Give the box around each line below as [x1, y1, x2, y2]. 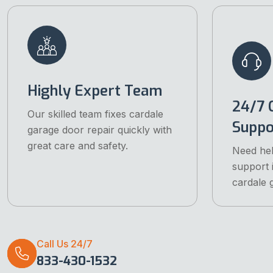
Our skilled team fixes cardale [27, 108, 163, 121]
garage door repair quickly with [27, 124, 172, 136]
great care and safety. [27, 140, 128, 152]
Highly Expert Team [27, 81, 162, 101]
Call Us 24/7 [37, 237, 93, 250]
